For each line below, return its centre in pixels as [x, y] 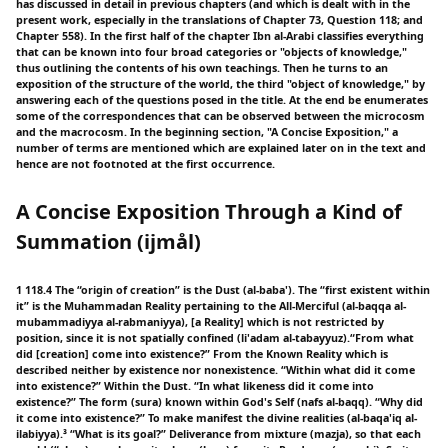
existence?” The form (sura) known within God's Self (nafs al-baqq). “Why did [219, 401]
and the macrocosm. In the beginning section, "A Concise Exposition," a [207, 131]
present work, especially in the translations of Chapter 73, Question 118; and [219, 19]
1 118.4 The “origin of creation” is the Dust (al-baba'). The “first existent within [223, 289]
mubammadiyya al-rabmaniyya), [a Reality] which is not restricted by [200, 321]
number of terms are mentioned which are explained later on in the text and [221, 147]
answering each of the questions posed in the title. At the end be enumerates [222, 99]
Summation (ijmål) [108, 241]
